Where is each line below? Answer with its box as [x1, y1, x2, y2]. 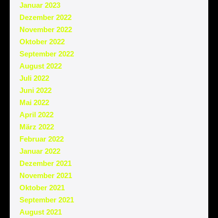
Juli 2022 [19, 73, 49, 82]
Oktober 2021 [19, 183, 65, 192]
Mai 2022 [19, 98, 49, 107]
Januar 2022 [19, 146, 60, 155]
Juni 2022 [19, 86, 52, 94]
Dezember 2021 [19, 159, 72, 167]
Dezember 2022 [19, 13, 72, 21]
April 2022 [19, 110, 54, 119]
